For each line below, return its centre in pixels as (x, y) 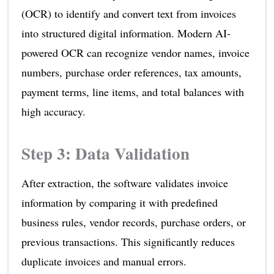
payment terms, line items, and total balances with (132, 91)
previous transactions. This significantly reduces (128, 241)
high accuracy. (53, 111)
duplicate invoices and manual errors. (104, 261)
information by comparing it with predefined (119, 202)
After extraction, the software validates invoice (124, 183)
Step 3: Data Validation (105, 153)
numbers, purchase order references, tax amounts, (131, 72)
